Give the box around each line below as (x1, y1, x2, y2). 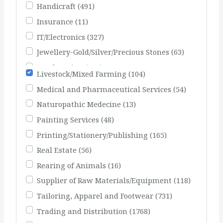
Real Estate (36, 145, 79, 155)
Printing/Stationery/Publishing (36, 129, 150, 140)
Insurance (36, 16, 75, 27)
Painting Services (36, 114, 101, 124)
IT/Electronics (36, 31, 87, 42)
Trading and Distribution (36, 206, 129, 216)
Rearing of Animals (36, 160, 108, 170)
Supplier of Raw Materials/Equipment (36, 175, 174, 186)
